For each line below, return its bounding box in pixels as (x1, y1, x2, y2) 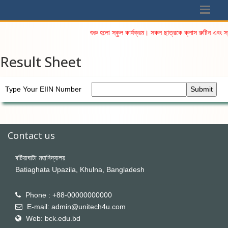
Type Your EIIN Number (5, 85, 81, 94)
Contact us (8, 129, 55, 142)
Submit (190, 85, 213, 94)
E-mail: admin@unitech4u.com (27, 203, 126, 211)
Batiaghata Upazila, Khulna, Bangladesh (15, 165, 145, 174)
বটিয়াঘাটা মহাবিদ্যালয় (15, 154, 65, 162)
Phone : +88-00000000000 (25, 191, 112, 199)
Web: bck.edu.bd (26, 214, 80, 223)
